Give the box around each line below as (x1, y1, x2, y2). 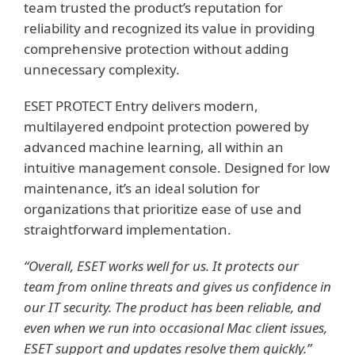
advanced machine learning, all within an (24, 137, 284, 156)
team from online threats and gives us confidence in (24, 277, 331, 296)
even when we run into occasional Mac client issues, (24, 318, 327, 337)
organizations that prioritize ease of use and (24, 199, 301, 218)
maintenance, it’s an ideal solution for (24, 178, 260, 197)
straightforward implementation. (24, 219, 231, 239)
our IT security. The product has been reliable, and (24, 297, 321, 316)
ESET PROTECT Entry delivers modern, (24, 96, 258, 115)
